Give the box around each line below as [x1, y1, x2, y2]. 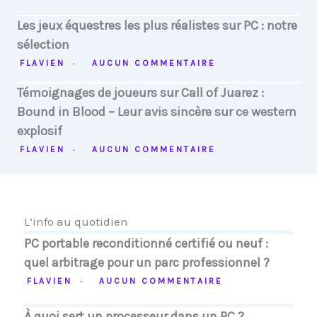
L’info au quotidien [24, 214, 128, 229]
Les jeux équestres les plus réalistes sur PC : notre [17, 18, 297, 33]
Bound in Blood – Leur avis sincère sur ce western [17, 104, 296, 120]
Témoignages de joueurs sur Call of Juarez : [17, 85, 264, 100]
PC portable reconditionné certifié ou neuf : [24, 236, 268, 251]
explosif [17, 123, 62, 139]
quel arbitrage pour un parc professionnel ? [24, 255, 270, 270]
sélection [17, 37, 69, 52]
